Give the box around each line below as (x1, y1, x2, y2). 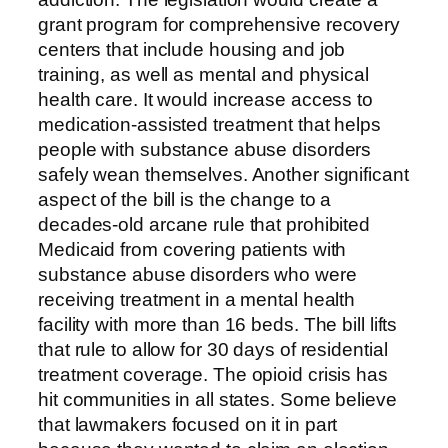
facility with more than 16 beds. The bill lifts (38, 313, 398, 335)
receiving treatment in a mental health (38, 288, 356, 310)
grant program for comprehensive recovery (38, 13, 400, 35)
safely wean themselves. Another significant (38, 163, 409, 185)
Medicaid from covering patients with (38, 238, 347, 260)
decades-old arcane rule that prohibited (38, 213, 371, 235)
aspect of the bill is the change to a (38, 188, 332, 210)
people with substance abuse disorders (38, 138, 372, 160)
